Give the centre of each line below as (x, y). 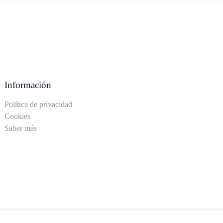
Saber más (21, 128)
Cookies (18, 116)
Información (28, 85)
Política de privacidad (39, 105)
